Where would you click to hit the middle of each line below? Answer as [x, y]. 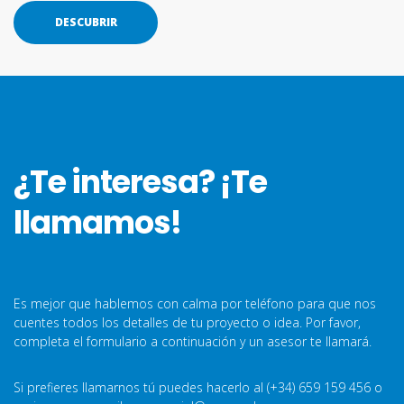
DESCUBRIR [86, 22]
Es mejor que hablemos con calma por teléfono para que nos [195, 303]
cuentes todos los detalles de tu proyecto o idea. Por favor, [187, 322]
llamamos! [97, 222]
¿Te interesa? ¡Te [140, 182]
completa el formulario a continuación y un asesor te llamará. [193, 341]
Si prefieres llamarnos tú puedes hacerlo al [140, 387]
